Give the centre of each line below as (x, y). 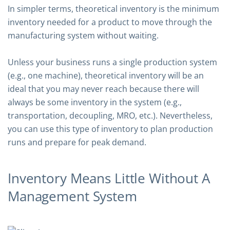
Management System (72, 196)
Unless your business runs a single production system (112, 62)
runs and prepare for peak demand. (77, 142)
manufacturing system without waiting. (83, 35)
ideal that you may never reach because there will (103, 89)
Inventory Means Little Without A (109, 178)
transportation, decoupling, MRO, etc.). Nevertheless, (110, 116)
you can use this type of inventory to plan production (110, 129)
